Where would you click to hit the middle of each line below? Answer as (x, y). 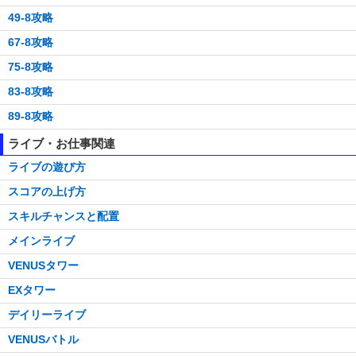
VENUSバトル (43, 340)
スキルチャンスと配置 (64, 217)
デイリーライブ (47, 315)
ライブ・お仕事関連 (62, 144)
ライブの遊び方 (47, 167)
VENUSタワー (43, 266)
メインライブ (41, 241)
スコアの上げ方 (47, 192)
